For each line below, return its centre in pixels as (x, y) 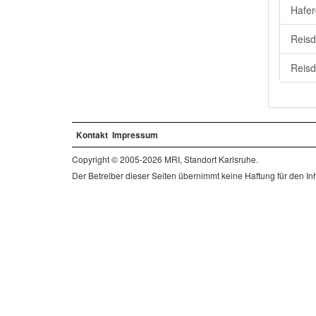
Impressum (135, 134)
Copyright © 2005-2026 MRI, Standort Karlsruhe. (165, 159)
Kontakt (92, 134)
